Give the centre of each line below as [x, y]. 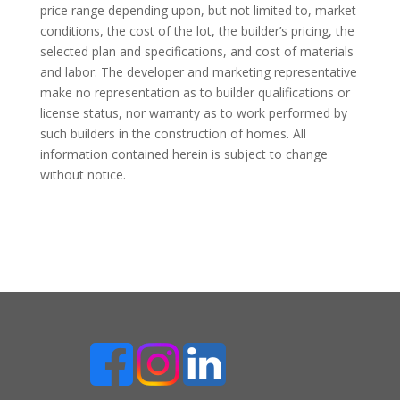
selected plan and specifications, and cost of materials [196, 52]
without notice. [83, 175]
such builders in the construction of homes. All [173, 134]
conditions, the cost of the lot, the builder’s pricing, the [197, 31]
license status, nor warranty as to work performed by [193, 113]
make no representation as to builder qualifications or [195, 93]
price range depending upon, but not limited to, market [198, 11]
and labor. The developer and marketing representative [198, 72]
